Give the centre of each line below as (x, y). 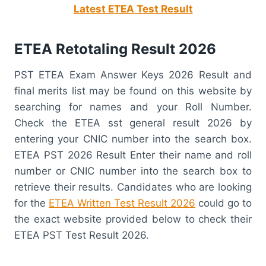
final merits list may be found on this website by (133, 91)
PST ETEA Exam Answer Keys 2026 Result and (133, 75)
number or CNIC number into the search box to (133, 171)
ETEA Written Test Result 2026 (122, 203)
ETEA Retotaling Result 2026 (115, 49)
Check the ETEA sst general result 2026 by (133, 123)
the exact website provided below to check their (133, 219)
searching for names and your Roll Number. (133, 107)
